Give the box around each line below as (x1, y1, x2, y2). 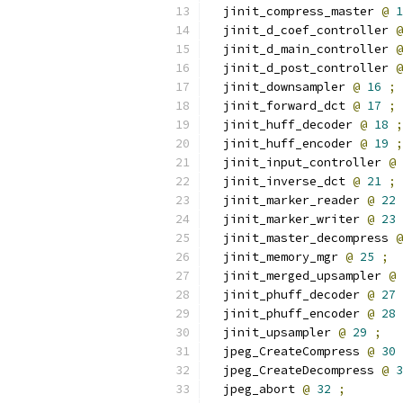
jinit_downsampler (209, 79, 353, 94)
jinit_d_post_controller (209, 60, 396, 76)
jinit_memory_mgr (209, 249, 345, 264)
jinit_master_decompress (209, 230, 396, 246)
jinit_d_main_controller (209, 41, 396, 57)
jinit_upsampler (209, 325, 338, 340)
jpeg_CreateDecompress (209, 363, 381, 378)
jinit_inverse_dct (209, 174, 353, 189)
